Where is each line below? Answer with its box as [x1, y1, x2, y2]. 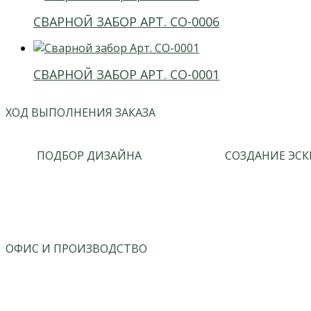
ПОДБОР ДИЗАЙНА [37, 147, 142, 163]
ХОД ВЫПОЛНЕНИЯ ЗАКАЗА [6, 104, 155, 120]
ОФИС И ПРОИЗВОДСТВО [6, 240, 147, 256]
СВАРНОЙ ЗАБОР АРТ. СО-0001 [33, 65, 219, 83]
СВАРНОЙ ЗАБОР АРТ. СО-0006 [33, 12, 219, 30]
